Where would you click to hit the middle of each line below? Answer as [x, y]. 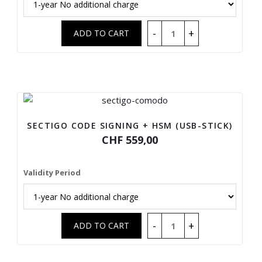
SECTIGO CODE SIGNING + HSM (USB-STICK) [130, 125]
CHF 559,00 [130, 140]
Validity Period [52, 173]
